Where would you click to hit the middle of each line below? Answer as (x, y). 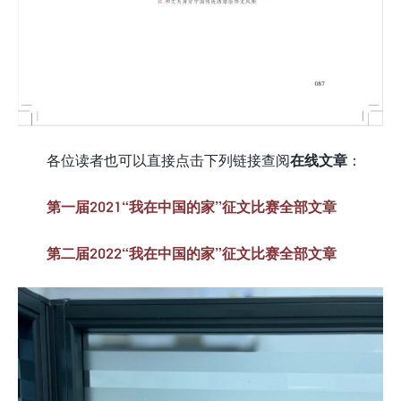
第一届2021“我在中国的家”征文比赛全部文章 (192, 206)
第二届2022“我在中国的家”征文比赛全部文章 (192, 253)
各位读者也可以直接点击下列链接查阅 (168, 160)
